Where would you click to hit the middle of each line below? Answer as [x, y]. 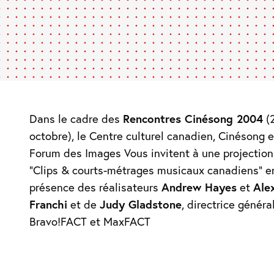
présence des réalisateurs [95, 187]
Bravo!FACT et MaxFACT [90, 222]
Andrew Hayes [199, 187]
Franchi [48, 205]
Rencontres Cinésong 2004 [193, 119]
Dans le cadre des [76, 119]
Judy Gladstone [141, 205]
